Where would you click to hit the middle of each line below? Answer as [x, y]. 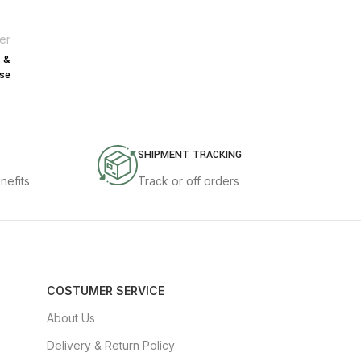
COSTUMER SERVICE [106, 291]
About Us [71, 318]
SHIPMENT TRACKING [189, 155]
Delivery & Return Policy [111, 346]
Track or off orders [188, 181]
